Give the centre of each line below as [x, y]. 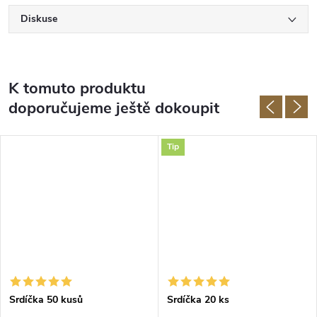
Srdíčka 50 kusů [46, 300]
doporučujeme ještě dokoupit [114, 108]
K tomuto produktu [77, 88]
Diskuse [39, 18]
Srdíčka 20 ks [198, 300]
